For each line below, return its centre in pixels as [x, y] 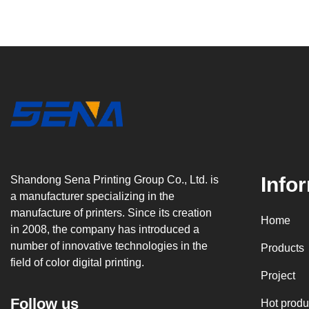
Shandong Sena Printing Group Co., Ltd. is [114, 180]
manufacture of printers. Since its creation [111, 213]
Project [278, 276]
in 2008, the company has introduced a [105, 229]
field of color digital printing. [77, 262]
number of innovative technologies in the [109, 246]
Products [282, 248]
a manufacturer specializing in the [92, 196]
